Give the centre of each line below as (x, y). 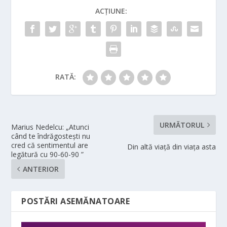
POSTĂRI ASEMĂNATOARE (76, 201)
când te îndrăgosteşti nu (51, 136)
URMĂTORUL (182, 125)
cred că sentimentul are (50, 145)
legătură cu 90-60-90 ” (48, 154)
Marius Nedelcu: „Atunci (50, 127)
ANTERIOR (41, 169)
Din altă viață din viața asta (171, 146)
